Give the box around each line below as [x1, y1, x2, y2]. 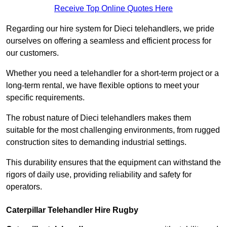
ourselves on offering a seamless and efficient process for [6, 36, 211, 46]
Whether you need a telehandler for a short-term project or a [6, 69, 219, 78]
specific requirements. [6, 93, 85, 102]
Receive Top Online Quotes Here [54, 4, 173, 13]
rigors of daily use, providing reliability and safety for [6, 170, 192, 179]
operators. [6, 182, 42, 192]
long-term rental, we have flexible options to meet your [6, 81, 199, 90]
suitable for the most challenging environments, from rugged [6, 126, 220, 135]
